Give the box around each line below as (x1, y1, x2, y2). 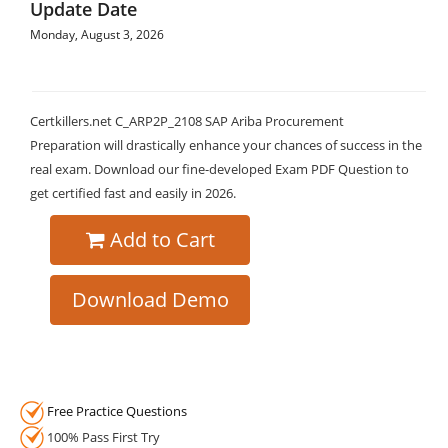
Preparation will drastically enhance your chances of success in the (30, 136, 422, 154)
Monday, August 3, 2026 (30, 26, 164, 43)
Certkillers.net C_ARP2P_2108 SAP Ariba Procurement (30, 112, 344, 130)
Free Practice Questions (47, 402, 187, 420)
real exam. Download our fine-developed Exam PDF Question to (30, 160, 409, 178)
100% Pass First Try (44, 427, 160, 446)
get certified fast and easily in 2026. (30, 184, 236, 202)
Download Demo (71, 286, 229, 313)
